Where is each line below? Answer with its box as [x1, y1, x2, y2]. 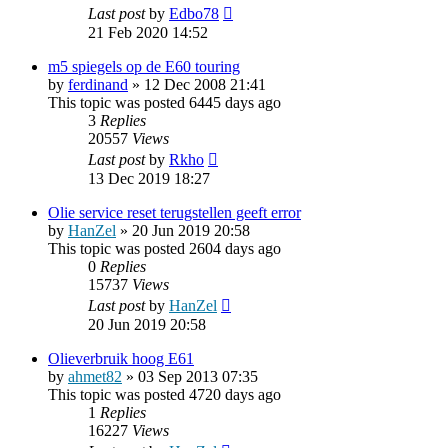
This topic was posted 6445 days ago [48, 93, 281, 111]
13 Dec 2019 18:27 [88, 169, 210, 187]
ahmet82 [68, 367, 122, 385]
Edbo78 [169, 4, 219, 22]
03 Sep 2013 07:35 [138, 367, 258, 385]
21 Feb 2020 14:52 [88, 23, 208, 41]
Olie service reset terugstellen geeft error [48, 203, 301, 221]
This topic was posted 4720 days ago [48, 385, 281, 403]
